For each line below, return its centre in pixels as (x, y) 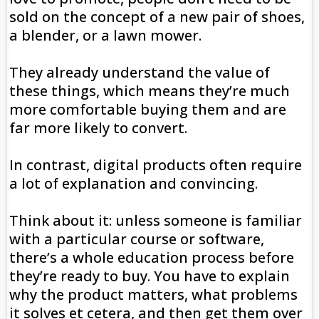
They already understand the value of (140, 73)
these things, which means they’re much (150, 91)
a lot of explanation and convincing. (135, 184)
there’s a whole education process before (152, 258)
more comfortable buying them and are (148, 110)
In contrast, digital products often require (156, 165)
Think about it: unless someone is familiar (156, 221)
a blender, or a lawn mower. (107, 36)
